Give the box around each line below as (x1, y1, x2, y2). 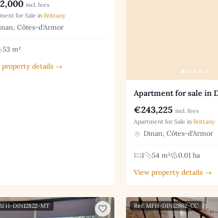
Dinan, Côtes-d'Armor (141, 129, 213, 138)
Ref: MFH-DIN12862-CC (133, 202, 198, 210)
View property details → (133, 168, 212, 177)
